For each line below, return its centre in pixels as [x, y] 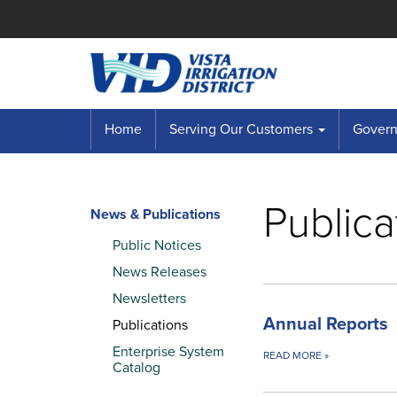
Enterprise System [168, 352]
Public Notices [157, 245]
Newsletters [149, 299]
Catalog [136, 368]
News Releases [160, 272]
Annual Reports [326, 324]
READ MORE [294, 355]
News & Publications [156, 214]
